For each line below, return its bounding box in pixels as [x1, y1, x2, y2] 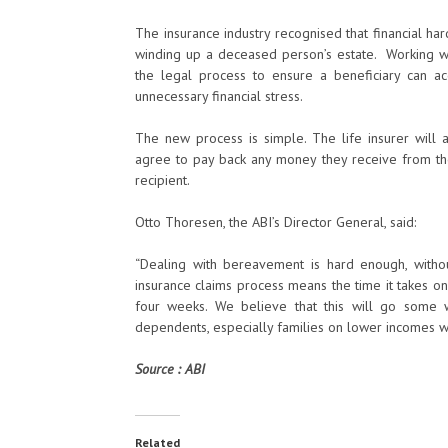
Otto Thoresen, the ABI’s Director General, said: [135, 213, 416, 231]
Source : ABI [135, 360, 205, 378]
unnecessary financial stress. [135, 87, 303, 105]
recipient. [135, 171, 190, 189]
